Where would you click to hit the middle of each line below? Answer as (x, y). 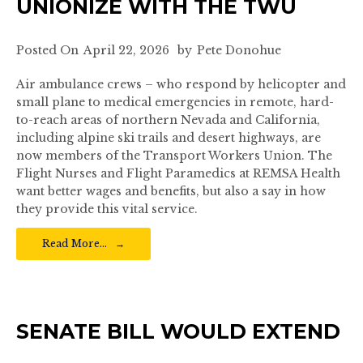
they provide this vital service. (107, 209)
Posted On (47, 50)
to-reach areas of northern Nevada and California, (168, 120)
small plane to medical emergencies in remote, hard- (175, 102)
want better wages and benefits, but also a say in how (171, 191)
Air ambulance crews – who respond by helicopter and (181, 84)
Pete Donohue (239, 50)
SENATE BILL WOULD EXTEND (178, 331)
